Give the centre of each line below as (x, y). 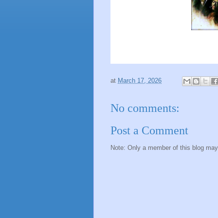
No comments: (145, 108)
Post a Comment (149, 131)
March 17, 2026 (140, 80)
